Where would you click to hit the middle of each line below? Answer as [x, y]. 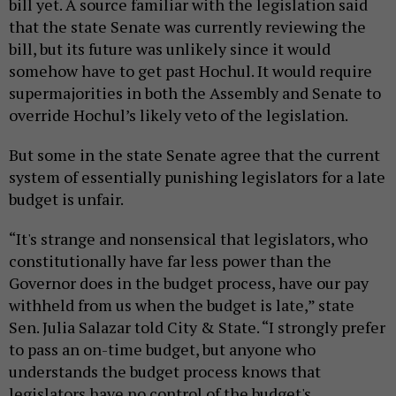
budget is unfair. [68, 198]
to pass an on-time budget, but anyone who [162, 349]
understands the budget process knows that [165, 371]
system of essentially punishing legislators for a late [197, 176]
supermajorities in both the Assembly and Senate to [195, 92]
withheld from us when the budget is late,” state [182, 305]
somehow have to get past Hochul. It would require [190, 70]
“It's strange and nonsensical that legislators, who [188, 238]
